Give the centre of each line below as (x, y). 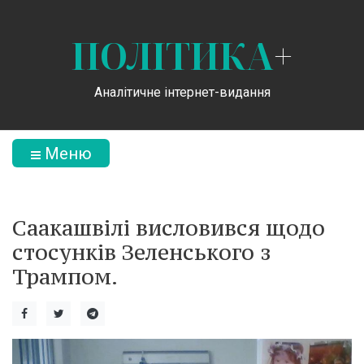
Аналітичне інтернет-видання (182, 92)
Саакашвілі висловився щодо (169, 227)
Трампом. (65, 276)
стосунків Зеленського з (141, 252)
